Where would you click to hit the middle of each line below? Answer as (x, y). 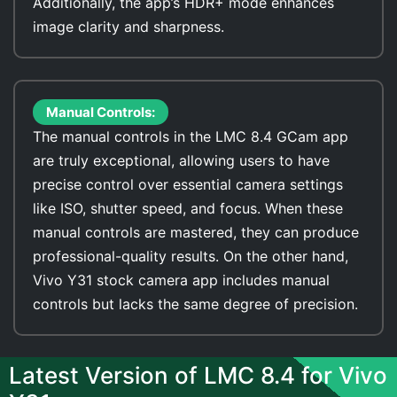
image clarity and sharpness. (128, 27)
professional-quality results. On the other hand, (191, 256)
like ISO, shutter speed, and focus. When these (188, 208)
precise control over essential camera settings (188, 184)
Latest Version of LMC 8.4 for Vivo (198, 375)
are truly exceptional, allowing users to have (181, 160)
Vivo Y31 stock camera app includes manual (181, 280)
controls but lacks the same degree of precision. (195, 304)
